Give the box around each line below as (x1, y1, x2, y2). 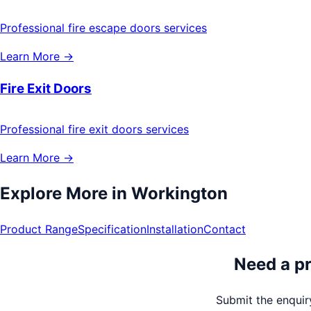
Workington (131, 183, 228, 203)
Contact (203, 221, 246, 236)
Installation (146, 221, 203, 236)
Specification (78, 221, 146, 236)
